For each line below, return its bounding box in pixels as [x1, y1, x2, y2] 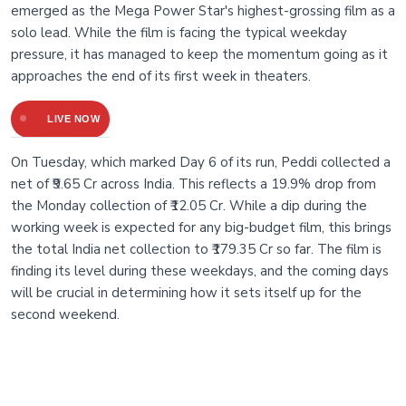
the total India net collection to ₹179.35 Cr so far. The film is [11, 240, 382, 259]
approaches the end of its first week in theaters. [11, 67, 311, 86]
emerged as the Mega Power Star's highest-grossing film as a [11, 2, 395, 21]
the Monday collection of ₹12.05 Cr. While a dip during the [11, 197, 367, 216]
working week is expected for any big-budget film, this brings [11, 218, 391, 237]
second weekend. [11, 305, 120, 324]
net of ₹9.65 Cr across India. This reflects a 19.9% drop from [11, 175, 376, 194]
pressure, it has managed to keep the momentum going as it [11, 45, 388, 64]
